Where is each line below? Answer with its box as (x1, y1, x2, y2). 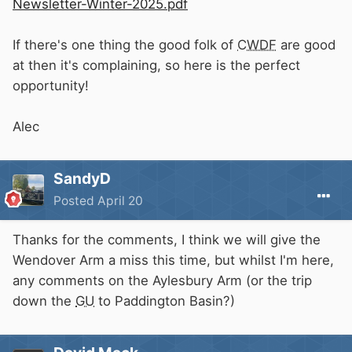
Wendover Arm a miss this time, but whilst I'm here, (13, 252, 334, 269)
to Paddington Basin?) (94, 293, 235, 310)
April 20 (97, 193, 143, 209)
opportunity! (13, 78, 89, 94)
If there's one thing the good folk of (13, 37, 237, 53)
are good (277, 37, 335, 53)
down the (13, 293, 75, 310)
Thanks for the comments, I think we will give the (13, 232, 321, 248)
